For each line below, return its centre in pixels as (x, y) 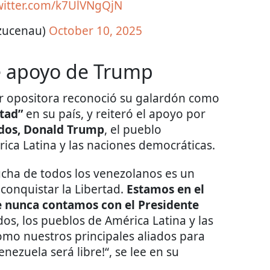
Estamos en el (165, 190)
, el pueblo (133, 130)
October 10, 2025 (96, 31)
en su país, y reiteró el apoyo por (116, 114)
